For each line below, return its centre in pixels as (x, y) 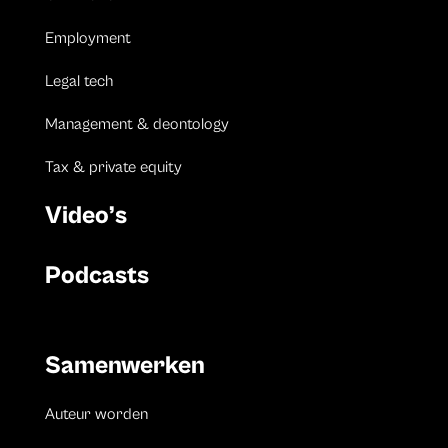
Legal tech (78, 81)
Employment (87, 38)
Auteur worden (96, 414)
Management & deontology (136, 124)
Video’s (85, 216)
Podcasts (96, 276)
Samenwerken (124, 366)
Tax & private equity (113, 167)
